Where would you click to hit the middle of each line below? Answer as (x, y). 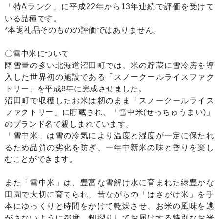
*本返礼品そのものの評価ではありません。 (83, 30)
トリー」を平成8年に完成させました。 (76, 89)
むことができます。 (41, 159)
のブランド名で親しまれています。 (69, 124)
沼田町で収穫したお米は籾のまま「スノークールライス (109, 101)
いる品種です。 (33, 19)
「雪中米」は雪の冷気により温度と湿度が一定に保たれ (109, 136)
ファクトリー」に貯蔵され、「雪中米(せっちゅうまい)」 (109, 112)
